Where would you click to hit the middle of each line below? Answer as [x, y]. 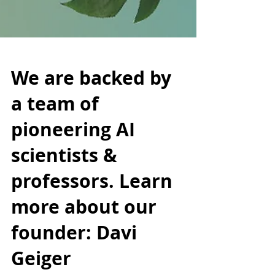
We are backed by [91, 118]
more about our [84, 247]
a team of [55, 144]
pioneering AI [73, 170]
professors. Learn [92, 221]
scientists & [64, 196]
